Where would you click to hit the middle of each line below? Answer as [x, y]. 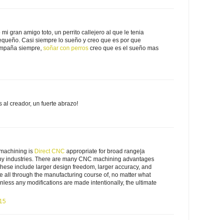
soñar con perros [66, 48]
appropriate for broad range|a [105, 151]
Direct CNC [50, 151]
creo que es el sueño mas [124, 48]
